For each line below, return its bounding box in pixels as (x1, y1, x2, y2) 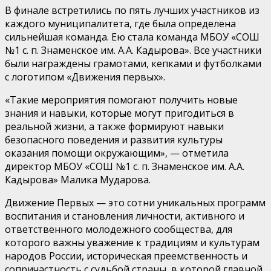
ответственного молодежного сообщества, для (5, 222, 232, 236)
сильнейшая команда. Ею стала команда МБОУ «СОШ (5, 30, 260, 44)
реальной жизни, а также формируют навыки (5, 119, 224, 133)
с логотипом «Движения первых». (5, 70, 165, 83)
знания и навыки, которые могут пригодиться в (5, 106, 234, 120)
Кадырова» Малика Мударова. (5, 172, 151, 186)
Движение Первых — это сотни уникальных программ (5, 195, 266, 209)
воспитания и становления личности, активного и (5, 209, 244, 223)
